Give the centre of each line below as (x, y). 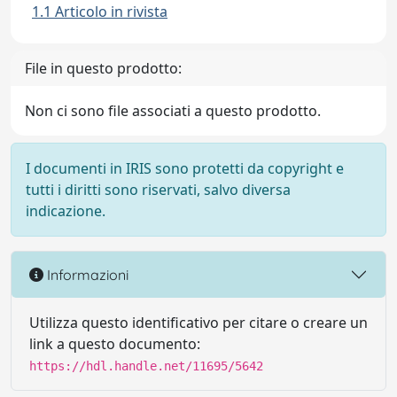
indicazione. (66, 211)
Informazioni (86, 274)
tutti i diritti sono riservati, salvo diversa (158, 190)
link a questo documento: (115, 344)
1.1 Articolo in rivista (100, 12)
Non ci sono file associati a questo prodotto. (173, 111)
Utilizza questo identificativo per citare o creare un (198, 323)
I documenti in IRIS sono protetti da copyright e (185, 168)
